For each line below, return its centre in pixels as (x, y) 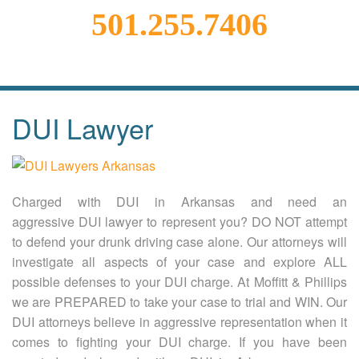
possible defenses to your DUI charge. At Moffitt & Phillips (179, 281)
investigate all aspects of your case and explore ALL (179, 261)
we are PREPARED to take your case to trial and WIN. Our (179, 301)
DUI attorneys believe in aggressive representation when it (179, 321)
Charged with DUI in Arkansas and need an (179, 201)
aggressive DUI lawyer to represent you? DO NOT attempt (179, 221)
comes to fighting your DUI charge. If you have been (179, 341)
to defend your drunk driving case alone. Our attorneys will (179, 241)
